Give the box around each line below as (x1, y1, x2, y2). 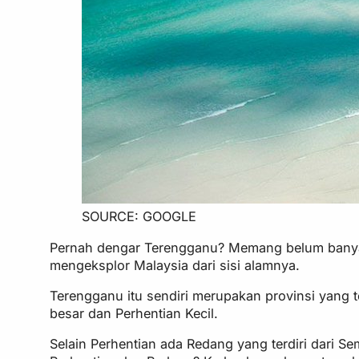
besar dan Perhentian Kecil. (50, 305, 219, 321)
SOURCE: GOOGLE (82, 208, 197, 225)
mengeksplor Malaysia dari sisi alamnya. (50, 256, 301, 273)
